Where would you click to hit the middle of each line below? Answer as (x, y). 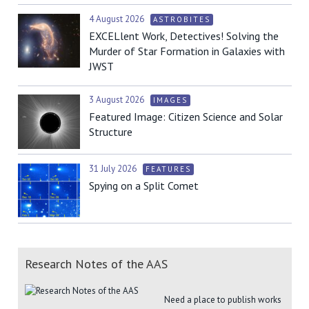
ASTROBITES (182, 19)
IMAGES (170, 100)
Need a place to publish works (222, 299)
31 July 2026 (114, 168)
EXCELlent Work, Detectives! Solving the (184, 36)
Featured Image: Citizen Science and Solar (186, 117)
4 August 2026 (118, 19)
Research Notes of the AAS (96, 263)
